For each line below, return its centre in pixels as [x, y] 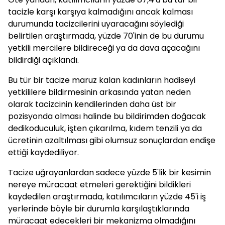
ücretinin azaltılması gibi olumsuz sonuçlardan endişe [112, 140]
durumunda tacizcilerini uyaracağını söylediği [96, 24]
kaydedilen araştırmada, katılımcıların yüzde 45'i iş [107, 197]
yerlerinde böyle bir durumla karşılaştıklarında [99, 209]
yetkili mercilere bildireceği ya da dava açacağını [104, 48]
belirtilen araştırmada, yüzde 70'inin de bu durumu [106, 36]
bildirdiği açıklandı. [43, 60]
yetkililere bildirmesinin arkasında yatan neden [99, 92]
